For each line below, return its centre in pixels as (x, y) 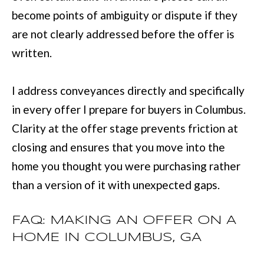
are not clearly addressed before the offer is (123, 34)
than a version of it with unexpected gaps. (116, 184)
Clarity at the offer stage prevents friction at (125, 128)
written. (32, 52)
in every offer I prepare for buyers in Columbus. (129, 109)
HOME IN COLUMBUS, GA (107, 237)
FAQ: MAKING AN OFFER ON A (124, 220)
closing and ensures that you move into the (118, 147)
